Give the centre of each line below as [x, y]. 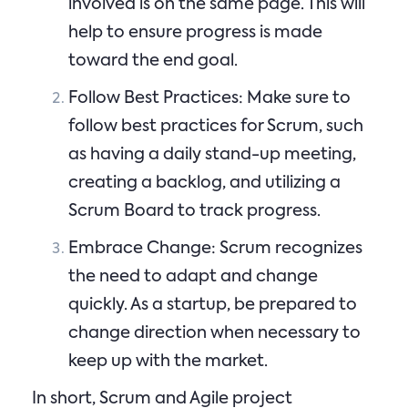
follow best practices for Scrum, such [216, 127]
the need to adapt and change [193, 277]
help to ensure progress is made [195, 33]
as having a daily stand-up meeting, [212, 155]
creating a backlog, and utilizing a [204, 183]
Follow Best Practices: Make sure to [209, 98]
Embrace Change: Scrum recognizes [215, 249]
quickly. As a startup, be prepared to [213, 305]
